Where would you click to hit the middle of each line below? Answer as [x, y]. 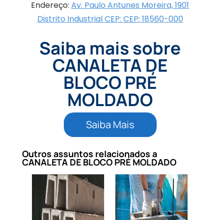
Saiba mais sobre [110, 48]
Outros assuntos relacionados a [89, 154]
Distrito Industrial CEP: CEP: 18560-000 [110, 19]
